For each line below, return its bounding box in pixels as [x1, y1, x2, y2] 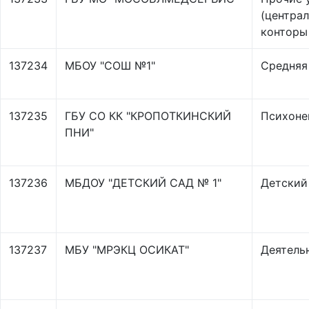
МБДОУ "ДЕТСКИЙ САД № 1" [65, 176, 221, 190]
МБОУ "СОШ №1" [65, 59, 155, 72]
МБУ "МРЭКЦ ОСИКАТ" [65, 243, 189, 257]
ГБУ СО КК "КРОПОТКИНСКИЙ [65, 109, 231, 123]
